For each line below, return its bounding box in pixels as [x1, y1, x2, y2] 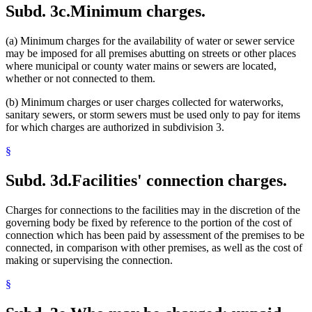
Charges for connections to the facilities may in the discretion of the [6, 203, 300, 216]
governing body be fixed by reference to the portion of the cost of [6, 216, 292, 228]
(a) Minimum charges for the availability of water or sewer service [6, 35, 295, 47]
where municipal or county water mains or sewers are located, [6, 60, 276, 72]
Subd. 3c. [6, 2, 70, 21]
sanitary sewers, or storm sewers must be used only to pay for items [6, 109, 300, 121]
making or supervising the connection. [6, 253, 173, 266]
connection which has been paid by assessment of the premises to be [6, 228, 304, 241]
